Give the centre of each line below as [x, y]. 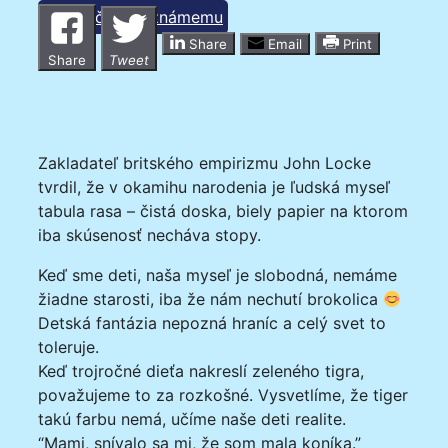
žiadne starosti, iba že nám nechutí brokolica [210, 298]
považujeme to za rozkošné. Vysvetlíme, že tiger [223, 394]
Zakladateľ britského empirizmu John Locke [204, 162]
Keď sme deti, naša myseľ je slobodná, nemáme [217, 274]
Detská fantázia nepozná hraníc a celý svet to [212, 322]
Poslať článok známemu [133, 16]
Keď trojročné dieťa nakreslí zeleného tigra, [201, 370]
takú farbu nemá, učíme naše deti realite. [192, 418]
